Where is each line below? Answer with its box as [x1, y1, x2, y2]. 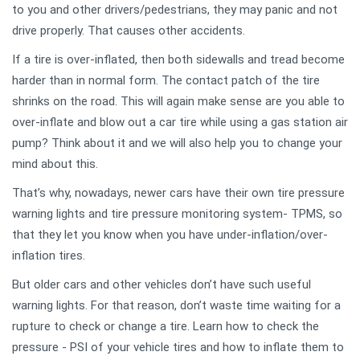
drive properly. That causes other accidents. [12, 22, 245, 38]
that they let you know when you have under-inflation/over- [12, 227, 328, 242]
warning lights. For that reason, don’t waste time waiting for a [12, 297, 341, 313]
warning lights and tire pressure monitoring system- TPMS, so [12, 206, 342, 221]
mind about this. [12, 156, 98, 171]
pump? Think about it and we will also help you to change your [12, 135, 342, 150]
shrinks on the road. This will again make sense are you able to [12, 93, 345, 108]
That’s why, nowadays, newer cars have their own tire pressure [12, 185, 345, 200]
